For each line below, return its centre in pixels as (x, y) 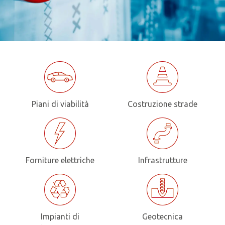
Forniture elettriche (60, 160)
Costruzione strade (163, 104)
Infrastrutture (162, 160)
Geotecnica (163, 216)
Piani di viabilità (60, 104)
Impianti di (60, 216)
